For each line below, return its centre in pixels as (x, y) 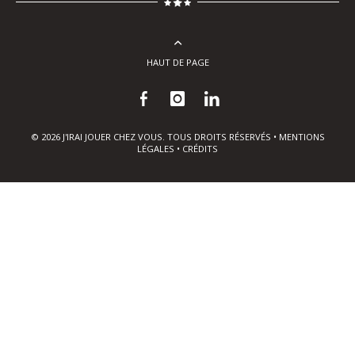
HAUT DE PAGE (177, 62)
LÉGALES (156, 148)
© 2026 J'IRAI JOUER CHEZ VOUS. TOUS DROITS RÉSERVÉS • (155, 136)
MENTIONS (302, 136)
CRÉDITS (200, 148)
